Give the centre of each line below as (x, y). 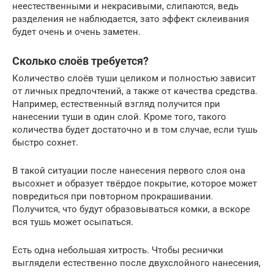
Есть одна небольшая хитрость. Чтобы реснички (118, 250)
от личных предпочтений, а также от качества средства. (135, 91)
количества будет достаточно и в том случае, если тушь (135, 130)
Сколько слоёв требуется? (80, 61)
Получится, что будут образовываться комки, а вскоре (131, 209)
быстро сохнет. (45, 143)
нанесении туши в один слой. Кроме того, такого (119, 117)
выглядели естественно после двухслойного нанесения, (136, 263)
